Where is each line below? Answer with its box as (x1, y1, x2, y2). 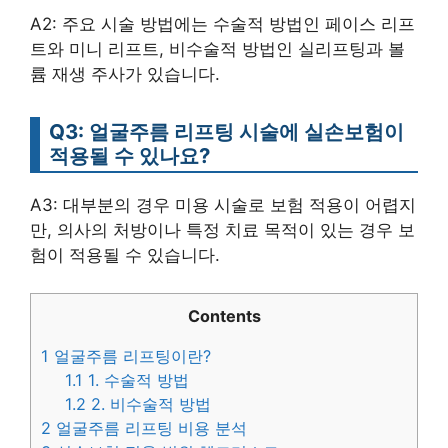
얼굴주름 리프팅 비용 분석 (51, 418, 247, 439)
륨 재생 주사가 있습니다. (30, 63, 220, 84)
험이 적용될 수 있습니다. (30, 244, 220, 265)
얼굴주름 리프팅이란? (49, 346, 211, 367)
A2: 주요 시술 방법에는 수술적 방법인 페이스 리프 (30, 13, 415, 34)
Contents (187, 306, 261, 327)
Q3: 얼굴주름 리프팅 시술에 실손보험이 (49, 118, 404, 144)
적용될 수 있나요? (49, 142, 210, 168)
